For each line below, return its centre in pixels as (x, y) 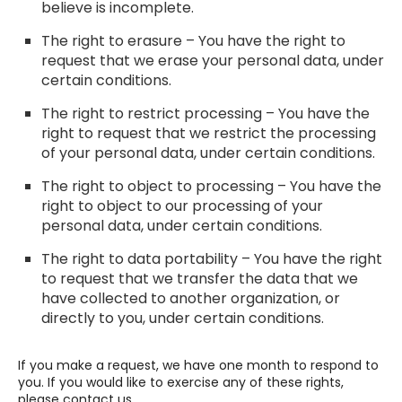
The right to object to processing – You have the (211, 186)
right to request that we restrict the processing (208, 133)
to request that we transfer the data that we (199, 278)
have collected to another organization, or (190, 298)
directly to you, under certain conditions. (182, 318)
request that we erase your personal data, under (212, 60)
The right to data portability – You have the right (211, 258)
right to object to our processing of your (182, 205)
